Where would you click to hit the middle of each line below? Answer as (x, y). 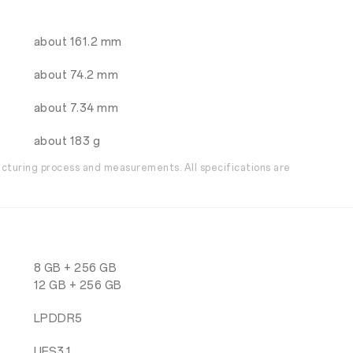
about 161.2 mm (78, 42)
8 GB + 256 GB (75, 268)
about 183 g (67, 141)
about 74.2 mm (76, 75)
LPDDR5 (58, 319)
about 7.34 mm (76, 108)
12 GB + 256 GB (78, 286)
